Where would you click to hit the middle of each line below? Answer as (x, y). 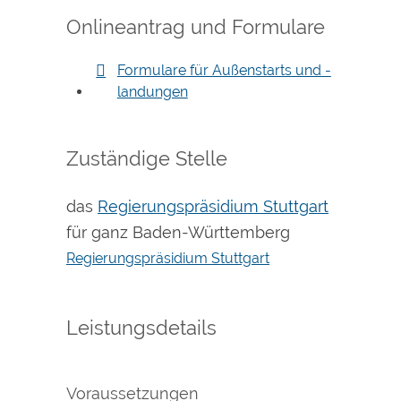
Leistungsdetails (141, 328)
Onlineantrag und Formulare (196, 26)
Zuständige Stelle (147, 158)
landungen (152, 91)
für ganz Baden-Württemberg (178, 233)
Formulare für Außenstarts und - (224, 70)
